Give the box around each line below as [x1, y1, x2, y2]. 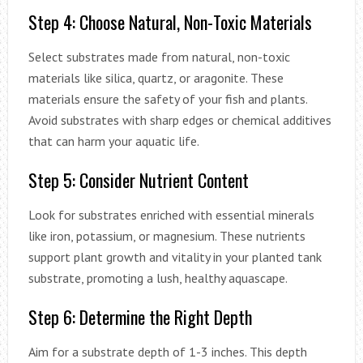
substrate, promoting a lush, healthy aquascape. [28, 269, 288, 286]
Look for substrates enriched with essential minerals [28, 206, 314, 223]
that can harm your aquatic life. [28, 132, 199, 149]
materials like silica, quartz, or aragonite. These [28, 69, 284, 86]
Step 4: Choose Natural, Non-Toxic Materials [28, 8, 312, 35]
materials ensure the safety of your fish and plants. [28, 90, 307, 107]
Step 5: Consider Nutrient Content [28, 166, 249, 193]
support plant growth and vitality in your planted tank [28, 248, 322, 265]
